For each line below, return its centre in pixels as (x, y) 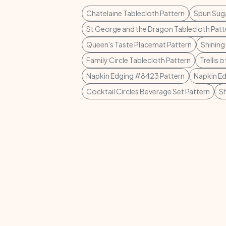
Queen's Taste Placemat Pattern (139, 44)
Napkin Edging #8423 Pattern (135, 76)
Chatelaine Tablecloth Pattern (135, 13)
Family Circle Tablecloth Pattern (138, 60)
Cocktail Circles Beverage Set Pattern (148, 91)
